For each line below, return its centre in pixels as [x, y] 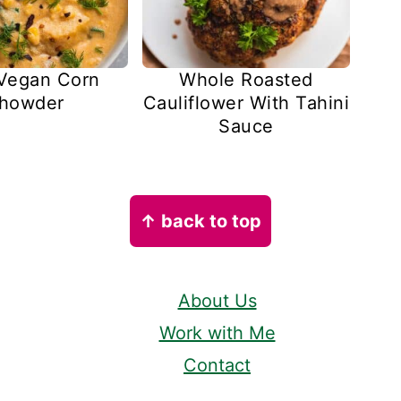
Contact [217, 366]
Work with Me [217, 333]
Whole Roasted [246, 80]
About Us [217, 301]
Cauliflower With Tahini [246, 103]
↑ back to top [200, 222]
